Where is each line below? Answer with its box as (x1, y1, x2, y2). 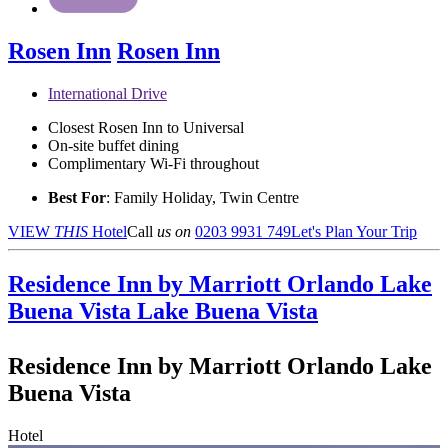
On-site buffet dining (48, 137, 179, 155)
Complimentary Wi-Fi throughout (48, 155, 259, 173)
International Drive (48, 85, 167, 103)
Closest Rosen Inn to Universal (48, 119, 244, 137)
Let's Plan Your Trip (291, 223, 417, 241)
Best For (48, 189, 106, 207)
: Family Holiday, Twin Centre (106, 189, 299, 207)
